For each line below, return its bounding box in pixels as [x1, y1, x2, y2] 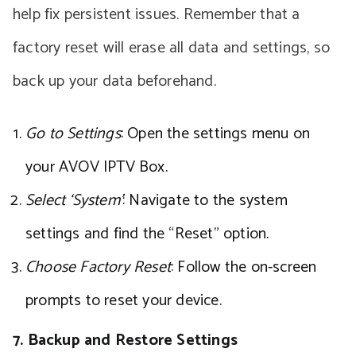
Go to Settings [25, 121, 121, 147]
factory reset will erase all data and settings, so [13, 35, 331, 61]
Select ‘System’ [25, 188, 122, 214]
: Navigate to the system [122, 188, 288, 214]
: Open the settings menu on [120, 121, 311, 147]
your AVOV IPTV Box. [25, 154, 168, 180]
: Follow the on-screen [171, 254, 317, 281]
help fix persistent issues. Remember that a [13, 2, 300, 28]
